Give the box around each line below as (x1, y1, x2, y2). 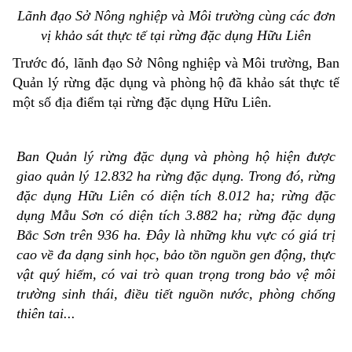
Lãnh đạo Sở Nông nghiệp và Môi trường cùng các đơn (16, 7, 335, 24)
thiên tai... (16, 305, 75, 321)
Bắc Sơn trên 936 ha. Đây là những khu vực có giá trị (16, 226, 335, 243)
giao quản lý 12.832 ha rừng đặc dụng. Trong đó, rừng (16, 167, 335, 184)
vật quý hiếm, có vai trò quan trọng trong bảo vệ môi (16, 266, 335, 282)
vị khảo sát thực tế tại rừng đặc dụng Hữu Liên (41, 27, 311, 43)
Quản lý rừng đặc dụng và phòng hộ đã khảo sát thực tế (13, 74, 339, 90)
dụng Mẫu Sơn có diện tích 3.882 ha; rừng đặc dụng (16, 207, 335, 223)
